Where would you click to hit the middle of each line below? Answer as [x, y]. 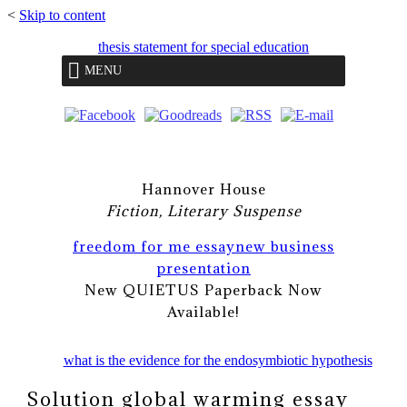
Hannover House [203, 189]
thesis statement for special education [203, 46]
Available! [203, 311]
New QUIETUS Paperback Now [203, 289]
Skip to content [62, 15]
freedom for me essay [154, 246]
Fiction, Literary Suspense [203, 210]
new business [285, 246]
